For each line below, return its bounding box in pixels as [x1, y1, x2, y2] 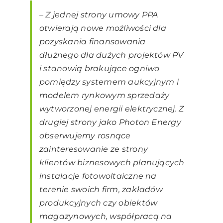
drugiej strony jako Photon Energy [39, 117, 181, 127]
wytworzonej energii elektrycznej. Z [39, 104, 184, 114]
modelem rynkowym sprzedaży [39, 91, 170, 101]
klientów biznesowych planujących [39, 158, 185, 168]
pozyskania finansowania [39, 37, 146, 47]
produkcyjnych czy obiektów [39, 198, 158, 208]
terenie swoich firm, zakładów [39, 185, 163, 195]
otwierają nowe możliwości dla [39, 23, 166, 33]
